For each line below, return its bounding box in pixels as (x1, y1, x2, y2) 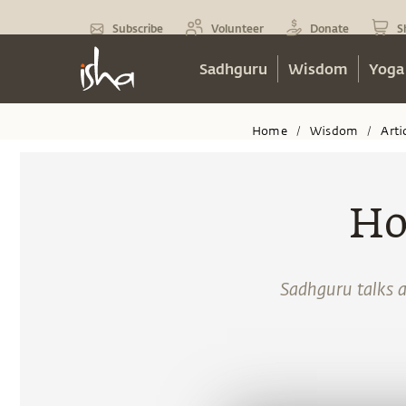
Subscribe (112, 21, 163, 35)
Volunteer (211, 21, 264, 35)
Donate (310, 21, 349, 35)
